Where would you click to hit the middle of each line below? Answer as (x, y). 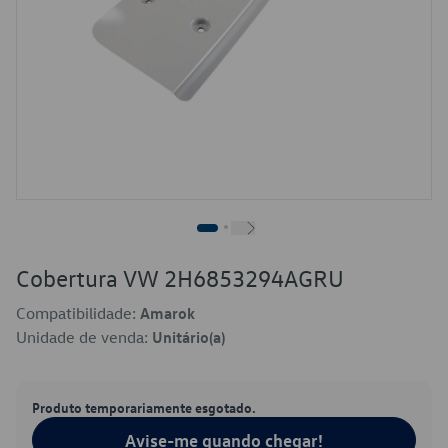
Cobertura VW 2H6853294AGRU (180, 278)
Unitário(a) (188, 337)
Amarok (167, 313)
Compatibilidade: (78, 313)
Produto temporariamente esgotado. (144, 407)
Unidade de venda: (84, 337)
